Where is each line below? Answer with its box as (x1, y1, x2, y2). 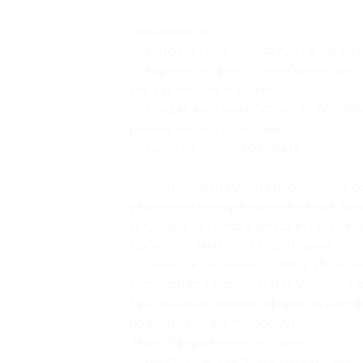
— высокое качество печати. (130, 140, 304, 156)
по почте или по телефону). (130, 315, 297, 331)
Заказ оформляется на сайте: (130, 335, 309, 350)
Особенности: (130, 23, 216, 39)
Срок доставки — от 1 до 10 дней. (130, 237, 335, 253)
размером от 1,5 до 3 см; (130, 121, 280, 136)
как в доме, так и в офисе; (130, 82, 286, 97)
